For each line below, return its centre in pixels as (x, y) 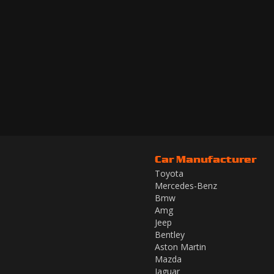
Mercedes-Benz (186, 186)
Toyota (169, 173)
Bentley (170, 235)
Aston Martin (180, 247)
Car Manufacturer (206, 159)
